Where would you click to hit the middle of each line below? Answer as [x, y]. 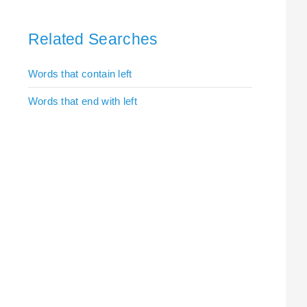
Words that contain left [80, 73]
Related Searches [93, 39]
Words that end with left [82, 101]
